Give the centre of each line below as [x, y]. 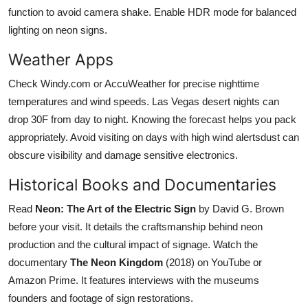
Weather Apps [61, 59]
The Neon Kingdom [117, 262]
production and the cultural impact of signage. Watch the [133, 244]
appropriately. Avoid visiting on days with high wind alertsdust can [154, 137]
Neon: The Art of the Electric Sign [115, 208]
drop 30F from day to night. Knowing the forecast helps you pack [152, 119]
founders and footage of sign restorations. [101, 298]
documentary [39, 262]
